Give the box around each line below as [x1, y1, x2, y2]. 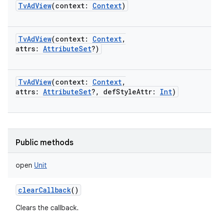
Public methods [16, 138, 73, 148]
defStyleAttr [103, 87, 152, 96]
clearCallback [18, 185, 71, 195]
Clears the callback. [16, 203, 79, 212]
